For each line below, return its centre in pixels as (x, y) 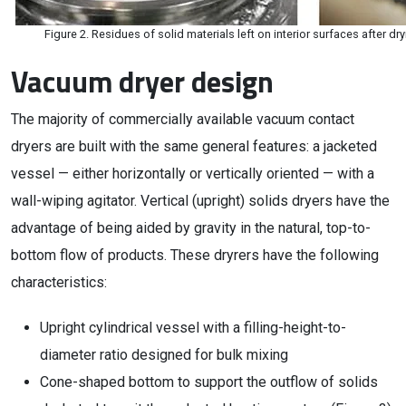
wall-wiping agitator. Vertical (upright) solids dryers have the (200, 201)
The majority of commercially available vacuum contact (183, 119)
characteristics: (59, 282)
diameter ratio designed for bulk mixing (164, 355)
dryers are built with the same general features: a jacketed (194, 146)
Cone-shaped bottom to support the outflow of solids (209, 382)
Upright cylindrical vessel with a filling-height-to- (193, 328)
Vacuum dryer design (142, 82)
